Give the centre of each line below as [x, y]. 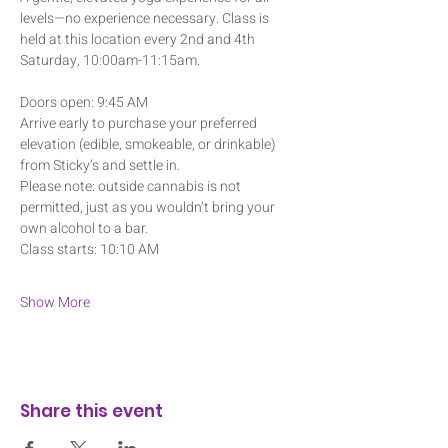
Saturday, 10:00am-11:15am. [110, 60]
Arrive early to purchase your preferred [140, 123]
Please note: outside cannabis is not [132, 186]
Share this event [91, 410]
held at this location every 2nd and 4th [139, 39]
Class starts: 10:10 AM [89, 249]
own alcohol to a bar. [84, 228]
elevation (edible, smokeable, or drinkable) [149, 144]
